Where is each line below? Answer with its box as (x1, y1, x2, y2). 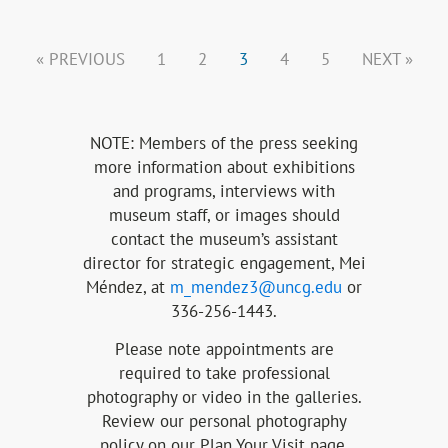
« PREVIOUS (35, 47, 125, 70)
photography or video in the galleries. (86, 385, 362, 408)
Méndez (86, 275, 143, 298)
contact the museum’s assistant (110, 227, 338, 250)
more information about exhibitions (93, 155, 355, 178)
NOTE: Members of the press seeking (90, 131, 358, 154)
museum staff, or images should (108, 203, 340, 226)
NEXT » (361, 47, 413, 70)
